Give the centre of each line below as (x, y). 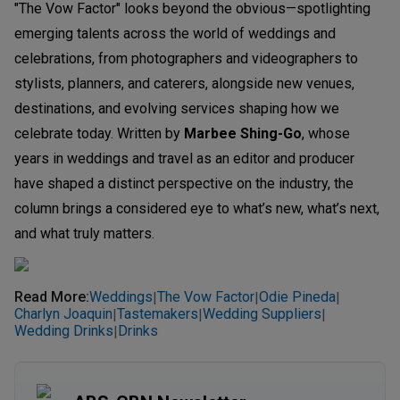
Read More (50, 297)
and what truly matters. (84, 233)
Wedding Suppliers (262, 314)
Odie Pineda (297, 297)
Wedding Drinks (64, 331)
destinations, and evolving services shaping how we (177, 108)
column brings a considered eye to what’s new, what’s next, (197, 208)
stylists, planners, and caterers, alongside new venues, (184, 83)
